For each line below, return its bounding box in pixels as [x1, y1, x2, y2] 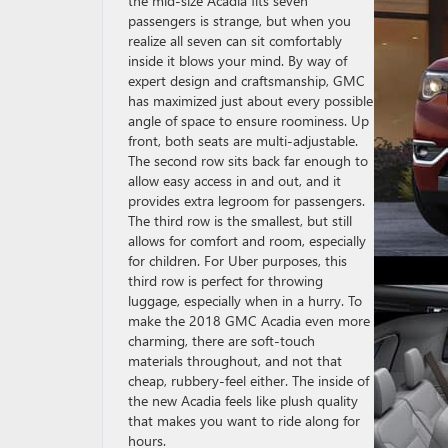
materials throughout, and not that [128, 351, 342, 370]
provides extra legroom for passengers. [128, 191, 365, 210]
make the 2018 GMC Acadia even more [128, 311, 370, 330]
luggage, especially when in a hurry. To [128, 291, 362, 310]
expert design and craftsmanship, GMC [128, 71, 365, 90]
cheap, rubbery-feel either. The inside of [128, 371, 369, 390]
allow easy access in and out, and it [128, 171, 341, 190]
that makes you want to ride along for [128, 411, 360, 430]
